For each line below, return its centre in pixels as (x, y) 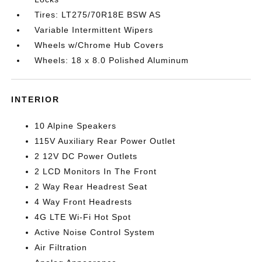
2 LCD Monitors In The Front (96, 171)
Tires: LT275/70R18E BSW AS (98, 14)
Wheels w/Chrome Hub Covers (99, 45)
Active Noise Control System (95, 232)
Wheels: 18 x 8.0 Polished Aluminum (112, 60)
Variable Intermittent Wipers (94, 30)
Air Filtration (61, 247)
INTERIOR (36, 99)
